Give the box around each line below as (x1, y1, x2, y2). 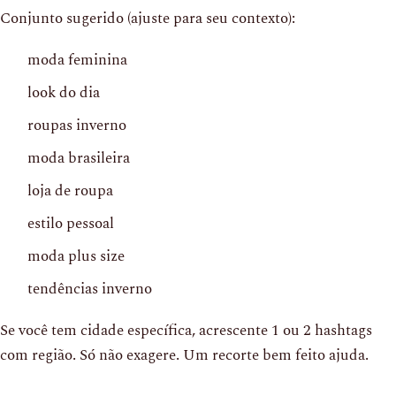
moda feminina (27, 48, 127, 72)
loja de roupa (27, 179, 113, 202)
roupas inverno (27, 113, 126, 137)
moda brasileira (27, 146, 130, 170)
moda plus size (27, 244, 125, 268)
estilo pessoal (27, 211, 114, 235)
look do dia (27, 80, 100, 104)
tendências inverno (27, 277, 152, 301)
